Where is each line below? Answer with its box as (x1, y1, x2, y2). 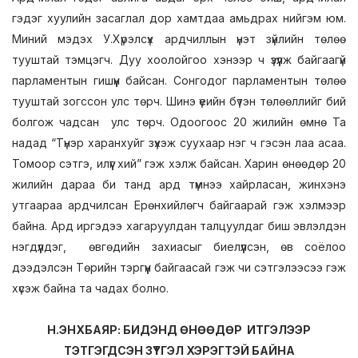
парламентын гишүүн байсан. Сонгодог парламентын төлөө (12, 74, 346, 87)
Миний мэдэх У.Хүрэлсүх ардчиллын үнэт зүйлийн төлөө (12, 32, 346, 46)
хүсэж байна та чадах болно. (12, 281, 169, 295)
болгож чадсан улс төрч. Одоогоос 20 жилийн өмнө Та (12, 115, 346, 129)
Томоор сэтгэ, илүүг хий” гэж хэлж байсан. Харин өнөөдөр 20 (12, 157, 346, 170)
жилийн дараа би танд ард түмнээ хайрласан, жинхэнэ (12, 177, 346, 191)
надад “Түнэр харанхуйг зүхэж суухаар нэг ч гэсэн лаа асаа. (12, 136, 346, 149)
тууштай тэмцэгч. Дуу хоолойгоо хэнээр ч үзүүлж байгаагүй (12, 53, 346, 66)
